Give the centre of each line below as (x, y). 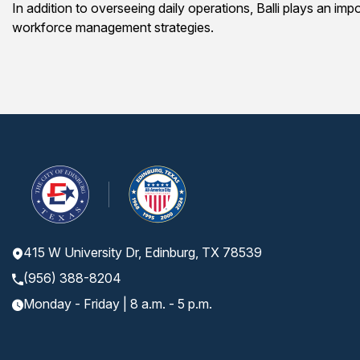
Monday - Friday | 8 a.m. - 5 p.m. (118, 304)
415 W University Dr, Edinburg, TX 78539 (143, 252)
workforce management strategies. (113, 27)
